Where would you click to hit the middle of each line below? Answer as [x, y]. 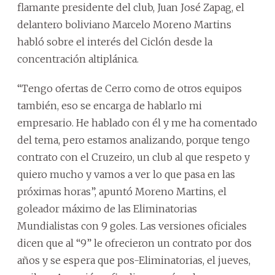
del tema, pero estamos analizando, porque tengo [134, 140]
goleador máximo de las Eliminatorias [107, 209]
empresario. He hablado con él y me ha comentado [137, 123]
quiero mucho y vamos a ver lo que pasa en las [126, 174]
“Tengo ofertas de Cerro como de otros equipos [130, 88]
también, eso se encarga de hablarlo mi [110, 106]
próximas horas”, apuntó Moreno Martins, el [122, 192]
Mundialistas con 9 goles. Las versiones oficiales [132, 226]
